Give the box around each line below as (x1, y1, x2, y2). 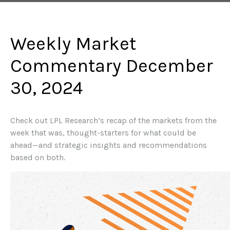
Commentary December (10, 54, 213, 76)
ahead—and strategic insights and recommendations (10, 140, 207, 150)
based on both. (10, 152, 65, 162)
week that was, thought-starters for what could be (10, 127, 196, 138)
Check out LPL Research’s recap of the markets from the (10, 115, 217, 125)
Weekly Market (10, 32, 136, 54)
